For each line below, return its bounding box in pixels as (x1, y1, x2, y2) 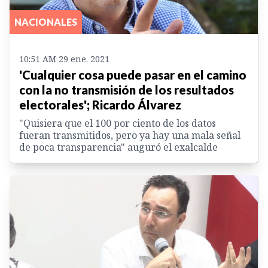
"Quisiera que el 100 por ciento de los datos (19, 117, 216, 130)
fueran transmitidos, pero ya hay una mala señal (19, 129, 240, 142)
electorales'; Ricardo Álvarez (19, 98, 181, 112)
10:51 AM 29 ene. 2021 (19, 53, 109, 65)
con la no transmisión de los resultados (19, 83, 234, 98)
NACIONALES (14, 16, 77, 28)
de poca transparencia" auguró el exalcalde (19, 141, 218, 154)
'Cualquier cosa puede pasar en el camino (19, 68, 246, 83)
